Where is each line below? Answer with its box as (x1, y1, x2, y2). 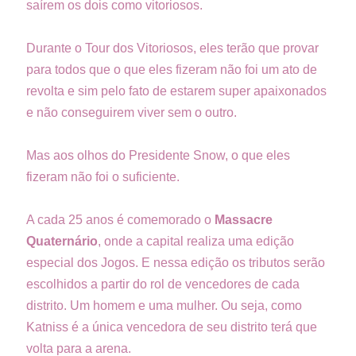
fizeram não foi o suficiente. (26, 169, 183, 184)
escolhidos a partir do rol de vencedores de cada (26, 277, 300, 291)
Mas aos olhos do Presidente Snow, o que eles (26, 148, 290, 162)
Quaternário (26, 234, 98, 248)
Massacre (215, 212, 273, 226)
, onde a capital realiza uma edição (98, 234, 294, 248)
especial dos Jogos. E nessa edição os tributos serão (26, 255, 325, 269)
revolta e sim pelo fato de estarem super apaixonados (26, 83, 327, 98)
